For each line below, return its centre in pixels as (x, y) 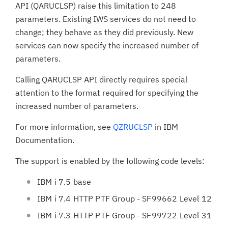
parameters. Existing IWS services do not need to (106, 19)
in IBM (165, 127)
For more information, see (64, 127)
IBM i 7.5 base (64, 182)
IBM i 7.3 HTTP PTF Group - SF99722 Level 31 (124, 215)
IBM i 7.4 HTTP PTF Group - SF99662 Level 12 (124, 198)
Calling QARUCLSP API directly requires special (101, 79)
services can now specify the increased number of (107, 45)
